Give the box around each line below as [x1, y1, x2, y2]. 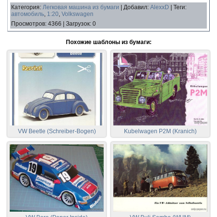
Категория [11, 3, 40, 11]
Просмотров [11, 20, 45, 27]
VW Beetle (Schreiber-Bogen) [17, 127, 96, 135]
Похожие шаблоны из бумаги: [65, 38, 152, 46]
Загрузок [66, 20, 90, 27]
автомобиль [11, 10, 44, 17]
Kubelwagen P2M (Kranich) [124, 127, 197, 135]
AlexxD [150, 3, 169, 11]
